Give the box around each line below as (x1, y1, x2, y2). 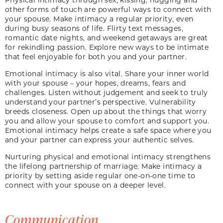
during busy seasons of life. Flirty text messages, (5, 23, 183, 33)
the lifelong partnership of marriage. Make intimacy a (5, 161, 202, 171)
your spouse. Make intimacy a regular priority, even (5, 13, 194, 23)
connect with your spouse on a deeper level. (5, 180, 168, 190)
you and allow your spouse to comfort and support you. (5, 115, 210, 125)
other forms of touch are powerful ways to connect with (5, 4, 212, 14)
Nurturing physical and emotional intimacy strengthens (5, 151, 211, 161)
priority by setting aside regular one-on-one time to (5, 170, 196, 180)
